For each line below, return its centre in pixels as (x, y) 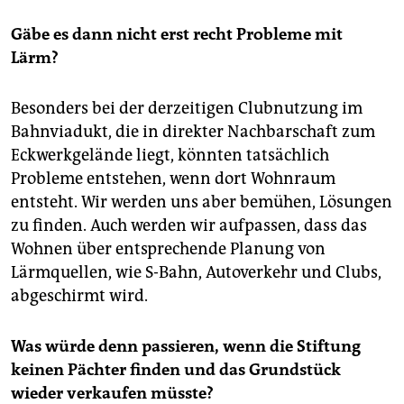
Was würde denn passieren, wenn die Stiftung (186, 347)
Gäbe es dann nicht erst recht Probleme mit (177, 35)
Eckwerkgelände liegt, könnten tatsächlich (170, 156)
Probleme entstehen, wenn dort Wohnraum (173, 179)
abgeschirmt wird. (79, 296)
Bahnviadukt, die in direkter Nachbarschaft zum (193, 132)
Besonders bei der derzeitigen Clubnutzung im (187, 109)
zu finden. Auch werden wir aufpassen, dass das (189, 226)
